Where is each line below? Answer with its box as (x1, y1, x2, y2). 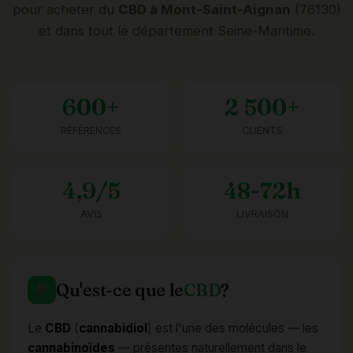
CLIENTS (241, 124, 283, 137)
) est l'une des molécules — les (147, 321, 318, 336)
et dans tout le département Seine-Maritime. (39, 23, 314, 39)
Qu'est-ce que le (56, 279, 184, 301)
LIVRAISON (236, 208, 288, 221)
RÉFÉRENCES (61, 124, 121, 137)
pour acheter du (12, 2, 118, 18)
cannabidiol (79, 321, 147, 336)
